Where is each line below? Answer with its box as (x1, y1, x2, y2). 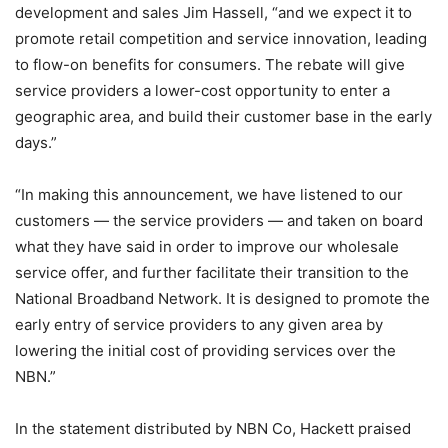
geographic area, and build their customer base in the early (15, 107, 432, 126)
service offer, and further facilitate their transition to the (15, 263, 409, 282)
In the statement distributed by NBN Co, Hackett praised (15, 419, 411, 438)
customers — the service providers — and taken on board (15, 211, 423, 230)
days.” (15, 133, 57, 152)
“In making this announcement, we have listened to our (15, 185, 403, 204)
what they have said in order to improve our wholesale (15, 237, 399, 256)
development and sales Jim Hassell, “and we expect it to (15, 3, 412, 22)
